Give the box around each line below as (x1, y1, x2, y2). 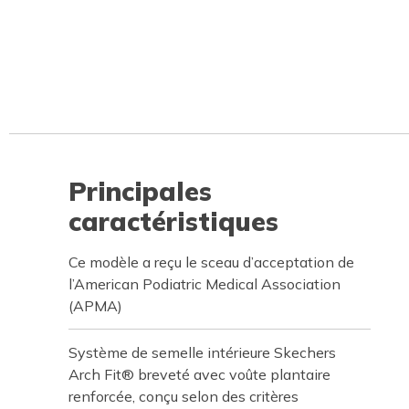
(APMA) (68, 297, 122, 315)
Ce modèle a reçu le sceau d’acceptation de (68, 253, 354, 271)
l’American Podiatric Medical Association (68, 275, 341, 293)
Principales (68, 175, 212, 207)
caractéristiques (68, 205, 278, 237)
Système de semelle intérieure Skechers (68, 343, 336, 362)
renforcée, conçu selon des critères (68, 387, 299, 405)
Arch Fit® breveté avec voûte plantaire (68, 365, 330, 383)
